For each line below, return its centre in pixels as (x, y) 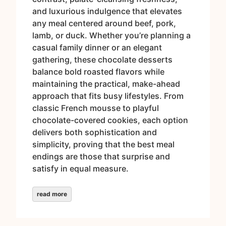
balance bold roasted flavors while (98, 72)
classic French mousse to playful (96, 108)
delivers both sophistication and (95, 132)
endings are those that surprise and (101, 157)
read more (52, 194)
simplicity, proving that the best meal (103, 145)
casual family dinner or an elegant (97, 48)
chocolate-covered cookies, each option (110, 120)
